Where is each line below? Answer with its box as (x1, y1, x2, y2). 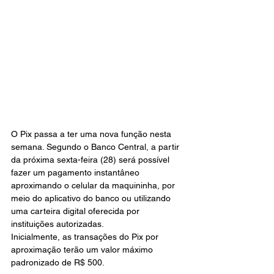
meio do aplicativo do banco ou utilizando (11, 193, 173, 203)
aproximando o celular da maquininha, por (11, 180, 177, 190)
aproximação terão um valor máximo (11, 244, 155, 254)
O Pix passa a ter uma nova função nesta (11, 128, 174, 139)
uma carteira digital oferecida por (11, 206, 142, 216)
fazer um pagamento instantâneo (11, 167, 142, 177)
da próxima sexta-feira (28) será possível (11, 154, 172, 165)
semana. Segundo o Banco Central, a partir (11, 141, 182, 152)
